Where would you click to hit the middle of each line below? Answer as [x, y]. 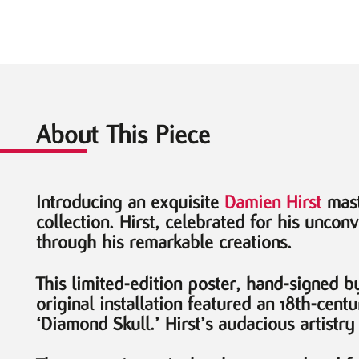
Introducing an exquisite [130, 202]
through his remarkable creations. [164, 242]
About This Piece [123, 135]
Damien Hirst [273, 202]
